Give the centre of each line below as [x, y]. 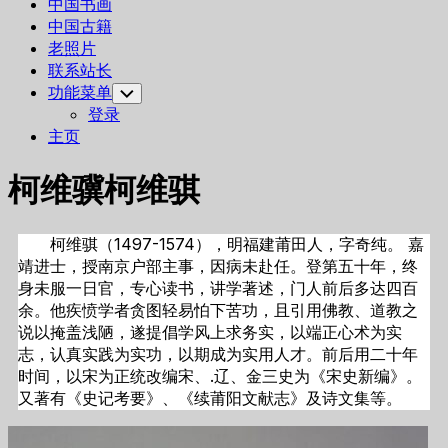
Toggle [138, 92]
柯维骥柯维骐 [104, 189]
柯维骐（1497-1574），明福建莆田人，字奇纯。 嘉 [237, 244]
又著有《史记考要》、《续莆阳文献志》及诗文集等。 [210, 398]
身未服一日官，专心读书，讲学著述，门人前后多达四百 [218, 288]
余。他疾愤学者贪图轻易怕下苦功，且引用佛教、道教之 [218, 310]
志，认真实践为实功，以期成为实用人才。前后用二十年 [218, 354]
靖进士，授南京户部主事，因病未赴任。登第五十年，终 [218, 266]
